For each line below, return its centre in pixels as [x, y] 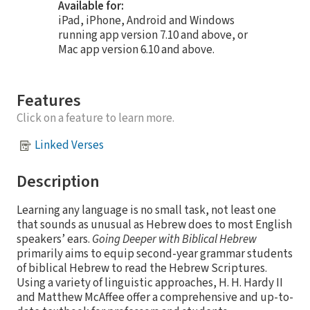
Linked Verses [69, 146]
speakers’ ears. [54, 239]
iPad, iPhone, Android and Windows [146, 20]
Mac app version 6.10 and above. [136, 49]
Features [49, 100]
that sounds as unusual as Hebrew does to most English [154, 225]
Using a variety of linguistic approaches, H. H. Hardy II [150, 283]
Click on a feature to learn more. [95, 118]
